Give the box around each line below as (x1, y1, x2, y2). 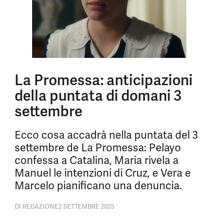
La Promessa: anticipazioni (15, 71, 193, 90)
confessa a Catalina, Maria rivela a (15, 153, 179, 167)
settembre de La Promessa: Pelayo (15, 141, 181, 155)
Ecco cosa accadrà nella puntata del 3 (15, 128, 198, 142)
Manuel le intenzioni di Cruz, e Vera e (15, 166, 191, 180)
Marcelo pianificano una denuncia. (15, 179, 182, 193)
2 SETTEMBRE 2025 (58, 202, 114, 211)
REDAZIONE (21, 202, 58, 211)
